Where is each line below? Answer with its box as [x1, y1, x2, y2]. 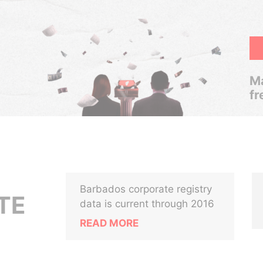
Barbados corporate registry [80, 183, 213, 195]
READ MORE [80, 217, 139, 229]
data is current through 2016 [80, 198, 215, 210]
